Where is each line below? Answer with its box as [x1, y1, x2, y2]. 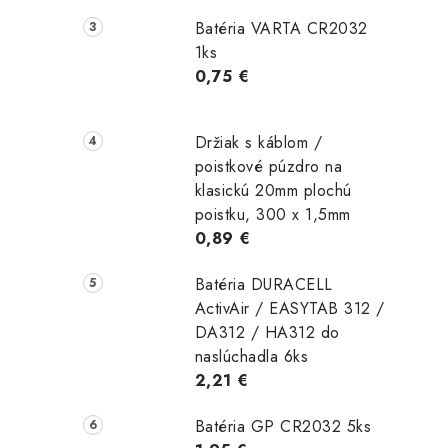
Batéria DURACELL [194, 272, 333, 296]
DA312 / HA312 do [194, 320, 340, 344]
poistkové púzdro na [194, 154, 343, 178]
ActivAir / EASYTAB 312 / [194, 296, 385, 320]
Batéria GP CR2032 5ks [194, 414, 372, 438]
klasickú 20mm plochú [194, 178, 352, 202]
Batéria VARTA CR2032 [194, 16, 368, 40]
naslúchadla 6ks [194, 344, 309, 368]
